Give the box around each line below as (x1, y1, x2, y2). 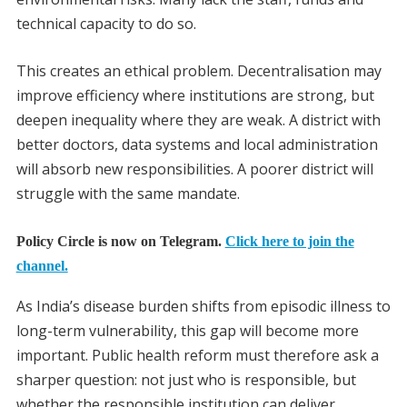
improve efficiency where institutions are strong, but (15, 85, 374, 106)
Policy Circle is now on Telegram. (15, 233, 225, 250)
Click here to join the (224, 233, 354, 250)
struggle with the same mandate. (15, 184, 240, 204)
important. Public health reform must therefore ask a (15, 344, 379, 365)
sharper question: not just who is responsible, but (15, 369, 356, 390)
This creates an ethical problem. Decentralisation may (15, 61, 382, 82)
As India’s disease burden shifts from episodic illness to (15, 295, 391, 316)
